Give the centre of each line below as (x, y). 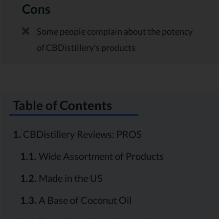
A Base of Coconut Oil (84, 200)
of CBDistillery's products (86, 48)
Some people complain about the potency (115, 32)
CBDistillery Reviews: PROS (81, 134)
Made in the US (70, 178)
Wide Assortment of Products (100, 156)
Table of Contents (62, 105)
